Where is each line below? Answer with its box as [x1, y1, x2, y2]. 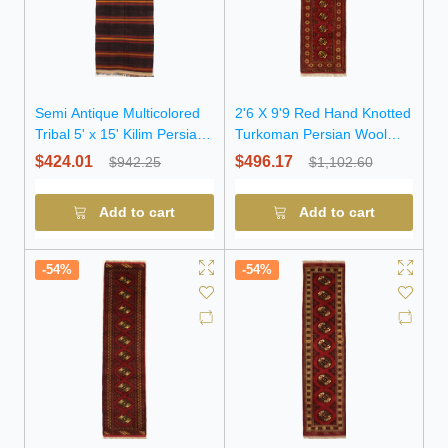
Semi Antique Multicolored [35, 105, 200, 121]
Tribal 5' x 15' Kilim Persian [35, 126, 205, 142]
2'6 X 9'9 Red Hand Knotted [234, 105, 411, 121]
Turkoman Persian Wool [234, 126, 387, 142]
